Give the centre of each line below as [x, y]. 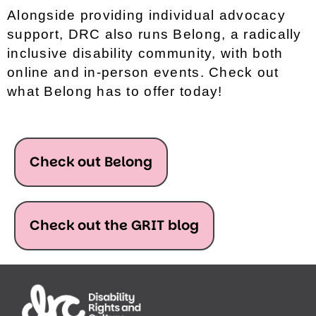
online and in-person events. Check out [143, 72]
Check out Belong [91, 162]
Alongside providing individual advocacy [146, 15]
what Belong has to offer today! [115, 91]
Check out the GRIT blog [114, 226]
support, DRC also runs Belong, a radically [154, 34]
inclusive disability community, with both [145, 53]
